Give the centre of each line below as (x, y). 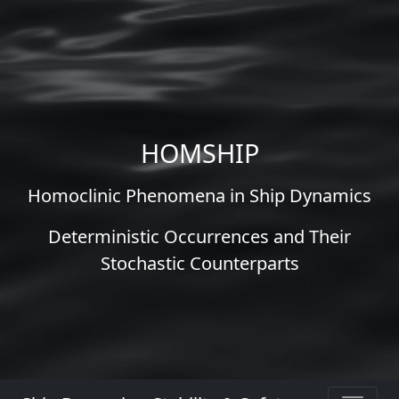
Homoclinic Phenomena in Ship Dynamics (199, 195)
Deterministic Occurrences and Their (199, 236)
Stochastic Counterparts (199, 263)
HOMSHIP (199, 153)
